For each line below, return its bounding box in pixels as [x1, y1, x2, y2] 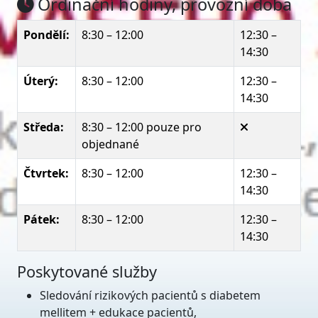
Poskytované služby [17, 261, 157, 282]
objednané [82, 136, 139, 152]
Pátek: [23, 212, 60, 227]
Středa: [23, 119, 64, 135]
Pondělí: [23, 27, 70, 43]
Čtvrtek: [23, 165, 69, 181]
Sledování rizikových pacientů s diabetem [40, 287, 261, 303]
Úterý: [23, 73, 58, 89]
